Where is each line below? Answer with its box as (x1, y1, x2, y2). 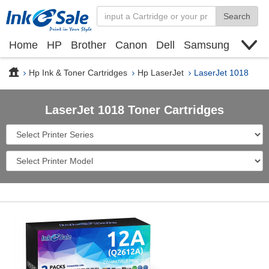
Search (223, 11, 250, 21)
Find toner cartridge (46, 57, 140, 69)
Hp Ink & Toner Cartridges (29, 68, 127, 77)
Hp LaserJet (138, 68, 184, 77)
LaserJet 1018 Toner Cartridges (45, 103, 224, 116)
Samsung (184, 39, 229, 51)
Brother (71, 39, 106, 51)
